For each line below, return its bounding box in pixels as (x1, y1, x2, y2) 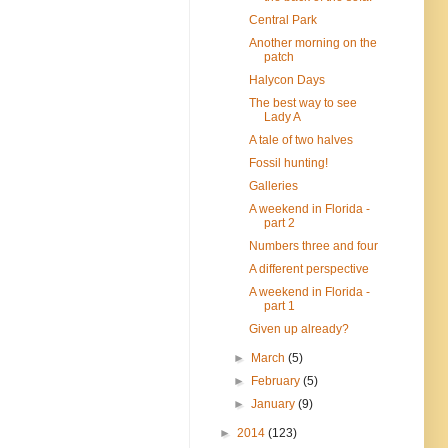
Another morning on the (248, 35, 377, 50)
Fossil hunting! (248, 155, 328, 170)
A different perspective (248, 261, 369, 276)
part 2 (263, 215, 295, 230)
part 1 (263, 298, 295, 313)
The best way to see (248, 95, 357, 110)
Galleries (248, 178, 298, 193)
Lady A (263, 109, 301, 124)
